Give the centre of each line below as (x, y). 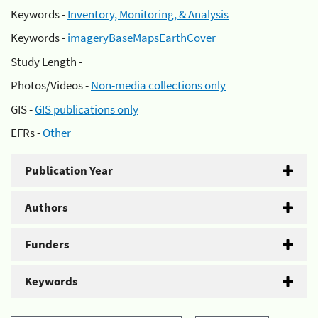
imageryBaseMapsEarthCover (142, 38)
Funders (47, 244)
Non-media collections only (158, 85)
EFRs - (27, 133)
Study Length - (46, 61)
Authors (46, 207)
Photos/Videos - (51, 85)
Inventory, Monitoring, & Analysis (148, 14)
